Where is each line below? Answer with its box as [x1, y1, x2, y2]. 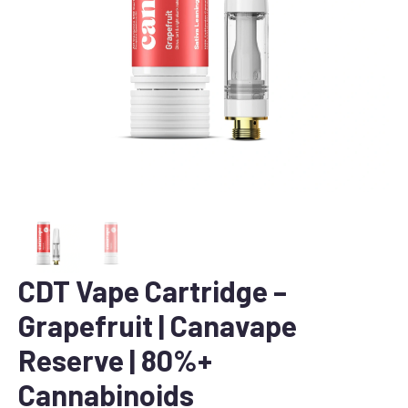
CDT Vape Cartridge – [18, 272, 287, 308]
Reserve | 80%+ [18, 342, 212, 377]
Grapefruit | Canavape [18, 307, 297, 342]
